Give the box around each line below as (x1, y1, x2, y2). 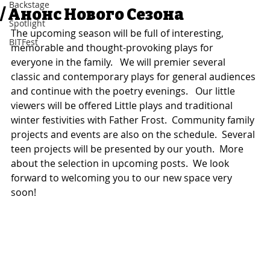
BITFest (9, 36, 38, 48)
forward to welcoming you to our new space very (11, 171, 234, 184)
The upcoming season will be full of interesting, (11, 26, 226, 40)
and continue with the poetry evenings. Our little (11, 84, 237, 98)
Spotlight (9, 17, 45, 29)
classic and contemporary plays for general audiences (11, 69, 258, 83)
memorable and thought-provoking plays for (11, 40, 216, 54)
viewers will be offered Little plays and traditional (11, 98, 235, 112)
